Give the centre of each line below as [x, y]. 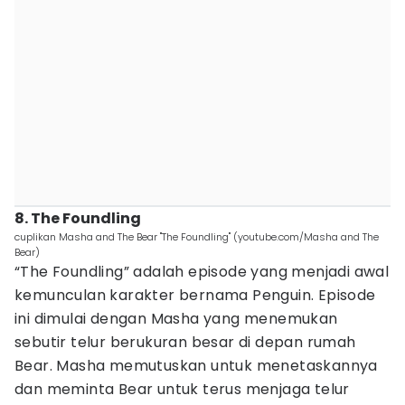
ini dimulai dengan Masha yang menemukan [176, 319]
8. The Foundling [78, 218]
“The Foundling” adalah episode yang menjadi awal [202, 272]
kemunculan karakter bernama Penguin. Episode [195, 295]
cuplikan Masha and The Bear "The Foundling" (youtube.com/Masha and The [197, 237]
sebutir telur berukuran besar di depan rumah [185, 342]
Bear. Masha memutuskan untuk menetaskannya [196, 366]
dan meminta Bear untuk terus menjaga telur [182, 389]
